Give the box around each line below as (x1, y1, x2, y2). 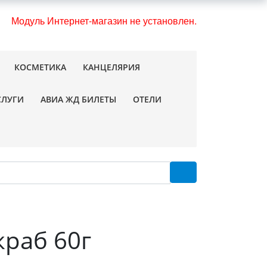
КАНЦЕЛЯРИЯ (83, 61, 140, 73)
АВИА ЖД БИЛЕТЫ (41, 94, 116, 105)
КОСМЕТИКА (14, 61, 66, 73)
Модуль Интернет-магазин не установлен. (11, 13, 197, 27)
